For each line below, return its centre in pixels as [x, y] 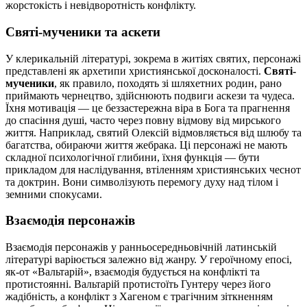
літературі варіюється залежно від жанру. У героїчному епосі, [149, 260]
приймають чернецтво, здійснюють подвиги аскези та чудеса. [150, 95]
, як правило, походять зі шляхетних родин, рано [168, 83]
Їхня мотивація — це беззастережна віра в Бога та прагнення [148, 108]
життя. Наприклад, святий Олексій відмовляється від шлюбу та [153, 132]
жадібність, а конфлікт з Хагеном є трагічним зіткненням [139, 297]
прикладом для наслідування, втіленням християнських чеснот [153, 169]
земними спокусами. [54, 194]
